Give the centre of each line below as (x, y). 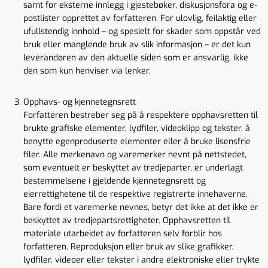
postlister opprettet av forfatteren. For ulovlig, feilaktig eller (140, 18)
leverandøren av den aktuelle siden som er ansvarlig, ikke (136, 58)
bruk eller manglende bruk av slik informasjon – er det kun (137, 45)
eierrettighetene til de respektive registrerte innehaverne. (135, 194)
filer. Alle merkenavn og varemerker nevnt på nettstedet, (135, 155)
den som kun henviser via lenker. (87, 71)
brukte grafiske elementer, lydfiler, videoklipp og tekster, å (137, 128)
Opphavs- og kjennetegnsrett (80, 102)
